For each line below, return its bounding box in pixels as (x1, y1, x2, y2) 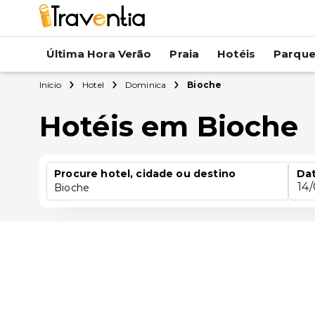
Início (39, 79, 61, 90)
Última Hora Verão (46, 47, 152, 60)
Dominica (124, 79, 167, 90)
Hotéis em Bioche (39, 109, 299, 143)
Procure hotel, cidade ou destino (54, 167, 236, 180)
